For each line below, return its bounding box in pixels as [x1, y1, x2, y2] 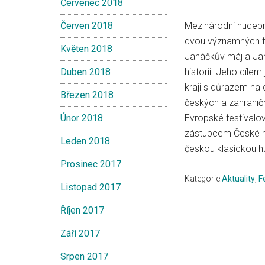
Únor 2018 [60, 112, 103, 124]
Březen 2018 [60, 89, 114, 101]
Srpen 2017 [60, 251, 108, 262]
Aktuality [222, 174, 255, 183]
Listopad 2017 [60, 182, 121, 193]
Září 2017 [60, 228, 100, 239]
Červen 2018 [60, 20, 113, 31]
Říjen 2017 [60, 205, 104, 216]
